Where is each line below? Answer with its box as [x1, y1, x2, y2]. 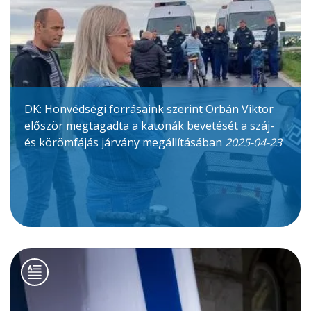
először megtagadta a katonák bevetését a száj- [24, 117, 274, 133]
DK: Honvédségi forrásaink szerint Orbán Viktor [24, 101, 274, 117]
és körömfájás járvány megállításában [24, 134, 225, 150]
